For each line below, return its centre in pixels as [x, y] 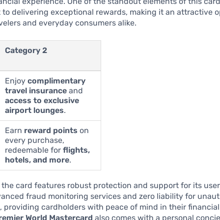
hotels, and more [37, 160]
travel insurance [36, 91]
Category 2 [26, 51]
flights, [77, 150]
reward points [51, 131]
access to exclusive [42, 101]
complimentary [57, 81]
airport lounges [35, 110]
